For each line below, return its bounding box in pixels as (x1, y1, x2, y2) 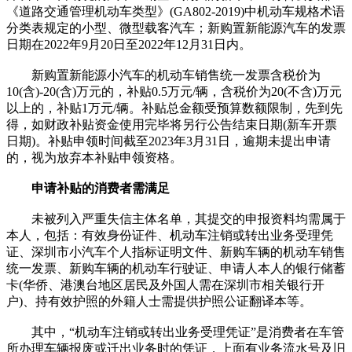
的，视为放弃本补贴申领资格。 (6, 150, 182, 164)
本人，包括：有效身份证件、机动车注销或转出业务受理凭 (6, 228, 333, 242)
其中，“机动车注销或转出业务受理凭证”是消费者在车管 (6, 324, 344, 339)
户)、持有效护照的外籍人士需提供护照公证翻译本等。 (6, 294, 312, 308)
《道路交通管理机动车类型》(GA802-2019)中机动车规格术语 (6, 4, 345, 18)
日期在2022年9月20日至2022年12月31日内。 (6, 37, 251, 51)
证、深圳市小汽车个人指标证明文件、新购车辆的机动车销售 (6, 244, 346, 258)
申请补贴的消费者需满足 (31, 181, 170, 195)
